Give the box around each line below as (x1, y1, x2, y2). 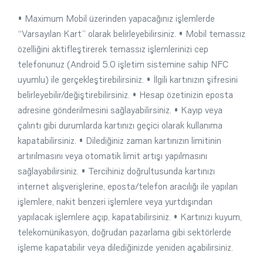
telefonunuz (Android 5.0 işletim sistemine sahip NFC (18, 59, 228, 70)
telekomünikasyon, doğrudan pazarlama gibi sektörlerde (18, 227, 231, 238)
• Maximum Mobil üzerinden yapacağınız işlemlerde (18, 13, 215, 24)
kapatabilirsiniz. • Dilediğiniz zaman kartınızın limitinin (18, 135, 221, 146)
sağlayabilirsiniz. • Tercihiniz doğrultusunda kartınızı (18, 166, 215, 177)
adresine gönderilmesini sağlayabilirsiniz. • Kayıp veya (18, 104, 222, 116)
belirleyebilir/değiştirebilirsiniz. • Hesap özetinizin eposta (18, 89, 233, 100)
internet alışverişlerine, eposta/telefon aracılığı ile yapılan (18, 181, 238, 192)
